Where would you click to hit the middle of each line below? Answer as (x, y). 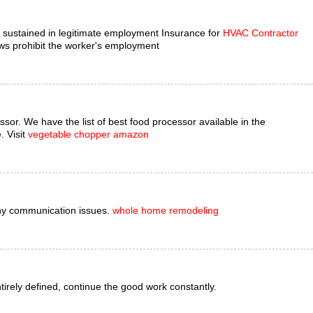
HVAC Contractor (261, 33)
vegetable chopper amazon (88, 134)
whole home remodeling (166, 210)
